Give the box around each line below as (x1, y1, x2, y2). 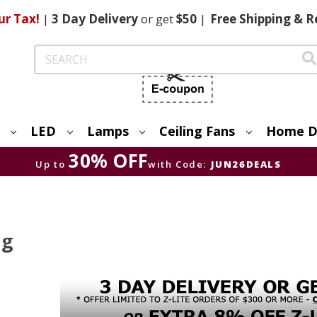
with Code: (148, 157, 207, 171)
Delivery (85, 11, 141, 27)
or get (140, 11, 173, 27)
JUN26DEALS (210, 157, 282, 171)
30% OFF (69, 147, 149, 173)
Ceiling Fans (159, 122, 236, 139)
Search (34, 45, 66, 59)
